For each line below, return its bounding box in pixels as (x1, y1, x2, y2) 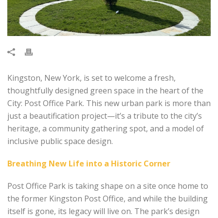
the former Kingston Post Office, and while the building (7, 193, 208, 204)
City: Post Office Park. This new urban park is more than (7, 97, 211, 109)
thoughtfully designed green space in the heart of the (7, 85, 203, 96)
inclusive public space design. (7, 135, 113, 146)
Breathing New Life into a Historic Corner (7, 158, 170, 169)
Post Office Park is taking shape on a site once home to (7, 180, 208, 191)
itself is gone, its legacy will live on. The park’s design (7, 205, 200, 217)
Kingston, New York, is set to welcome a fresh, (7, 72, 176, 83)
